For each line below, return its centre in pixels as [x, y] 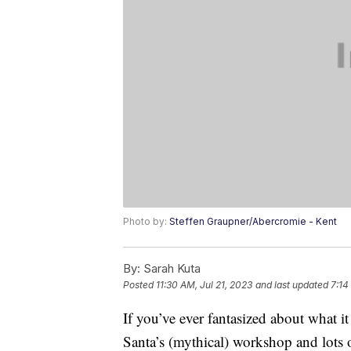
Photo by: [146, 222]
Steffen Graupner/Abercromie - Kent [253, 222]
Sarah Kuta [170, 269]
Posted [139, 285]
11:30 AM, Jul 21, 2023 [204, 285]
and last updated [292, 285]
